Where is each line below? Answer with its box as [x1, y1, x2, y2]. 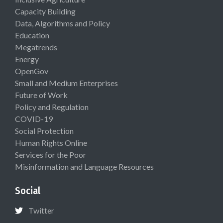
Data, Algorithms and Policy [15, 18, 110, 28]
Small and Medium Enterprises [15, 78, 118, 88]
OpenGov [15, 66, 48, 76]
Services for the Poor [15, 149, 86, 159]
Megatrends [15, 42, 57, 52]
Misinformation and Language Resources [15, 161, 154, 171]
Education [15, 30, 49, 40]
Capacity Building [15, 6, 76, 16]
